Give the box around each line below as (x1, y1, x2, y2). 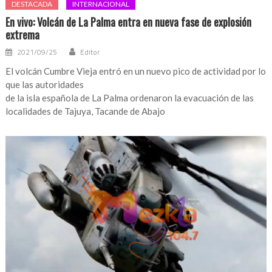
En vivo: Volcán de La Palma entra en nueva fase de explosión (5, 13, 252, 30)
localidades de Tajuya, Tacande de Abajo (5, 105, 166, 117)
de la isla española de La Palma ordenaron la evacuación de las (5, 92, 254, 103)
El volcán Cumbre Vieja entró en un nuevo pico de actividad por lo (5, 65, 267, 76)
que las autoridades (5, 78, 84, 90)
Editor (80, 46, 100, 58)
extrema (5, 26, 40, 42)
